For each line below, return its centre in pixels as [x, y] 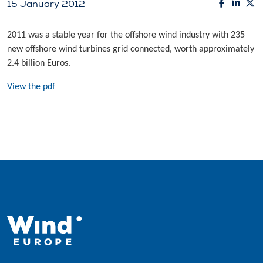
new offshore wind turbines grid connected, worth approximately [131, 49]
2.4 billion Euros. [39, 63]
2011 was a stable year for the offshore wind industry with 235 [126, 35]
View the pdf [31, 87]
